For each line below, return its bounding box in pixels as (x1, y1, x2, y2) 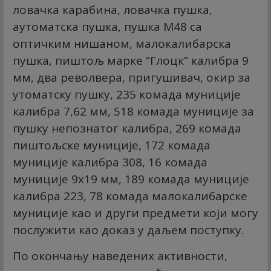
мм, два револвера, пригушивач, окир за (13, 69, 250, 85)
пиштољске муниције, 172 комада (13, 137, 211, 153)
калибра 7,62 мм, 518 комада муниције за (13, 103, 254, 119)
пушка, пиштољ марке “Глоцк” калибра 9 (13, 52, 249, 68)
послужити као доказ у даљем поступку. (13, 221, 244, 238)
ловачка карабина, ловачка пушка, (13, 1, 212, 18)
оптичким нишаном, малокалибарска (13, 35, 231, 51)
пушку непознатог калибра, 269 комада (13, 120, 241, 136)
